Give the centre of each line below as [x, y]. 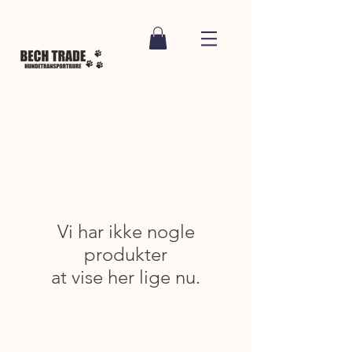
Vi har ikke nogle [126, 231]
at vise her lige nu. [126, 277]
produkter [126, 254]
